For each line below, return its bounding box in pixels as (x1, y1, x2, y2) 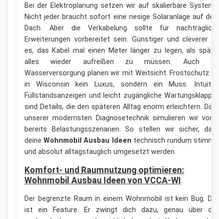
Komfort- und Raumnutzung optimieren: (24, 165, 184, 175)
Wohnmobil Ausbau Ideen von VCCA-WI (24, 175, 181, 186)
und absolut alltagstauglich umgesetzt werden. (24, 148, 176, 156)
